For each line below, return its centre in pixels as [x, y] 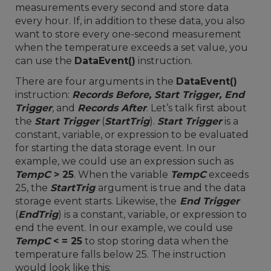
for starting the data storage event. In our [116, 148]
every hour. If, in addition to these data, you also [130, 21]
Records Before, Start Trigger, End [158, 95]
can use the [45, 61]
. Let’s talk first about [197, 108]
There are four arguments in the [96, 81]
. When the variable [122, 175]
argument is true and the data [172, 188]
